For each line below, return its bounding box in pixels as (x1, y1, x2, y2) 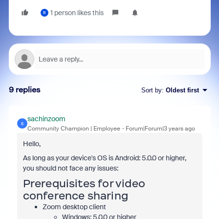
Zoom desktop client (42, 202, 106, 211)
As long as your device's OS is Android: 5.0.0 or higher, (22, 153, 186, 162)
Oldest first (165, 86, 199, 94)
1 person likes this (50, 8, 104, 17)
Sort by (141, 86, 162, 94)
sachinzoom (27, 114, 66, 123)
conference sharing (22, 189, 129, 202)
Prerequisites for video (22, 177, 146, 190)
